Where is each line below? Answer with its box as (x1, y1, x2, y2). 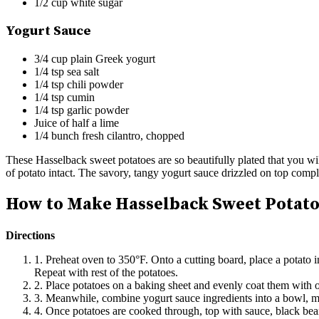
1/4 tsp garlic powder (34, 103, 129, 116)
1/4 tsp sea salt (34, 65, 99, 78)
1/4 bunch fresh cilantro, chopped (34, 129, 184, 142)
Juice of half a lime (34, 116, 119, 129)
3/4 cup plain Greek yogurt (34, 52, 155, 65)
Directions (6, 229, 55, 241)
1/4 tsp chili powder (34, 78, 123, 90)
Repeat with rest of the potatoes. (34, 266, 178, 278)
